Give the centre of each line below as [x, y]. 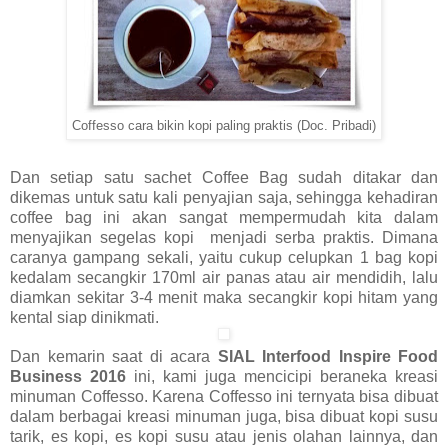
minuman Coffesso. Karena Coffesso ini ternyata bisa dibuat [224, 397]
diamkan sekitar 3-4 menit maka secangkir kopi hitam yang [224, 297]
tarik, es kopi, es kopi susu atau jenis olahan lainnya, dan [224, 437]
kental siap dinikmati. [84, 317]
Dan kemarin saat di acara [114, 357]
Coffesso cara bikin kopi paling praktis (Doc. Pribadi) [224, 125]
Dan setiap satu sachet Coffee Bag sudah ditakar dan [224, 177]
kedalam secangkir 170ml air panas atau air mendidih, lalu [224, 277]
